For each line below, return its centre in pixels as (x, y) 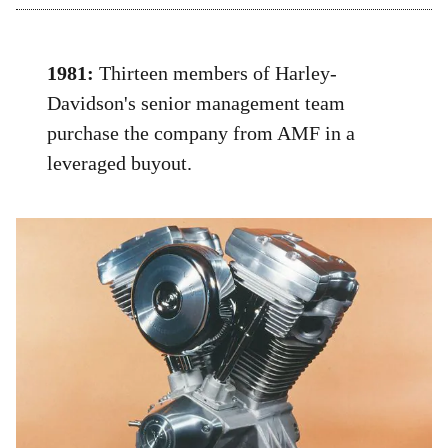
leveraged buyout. (120, 163)
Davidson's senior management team (196, 103)
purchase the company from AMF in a (201, 133)
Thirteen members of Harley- (216, 73)
